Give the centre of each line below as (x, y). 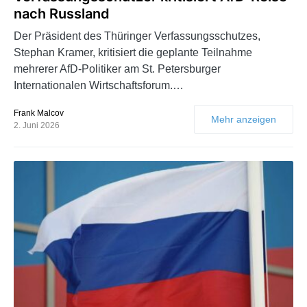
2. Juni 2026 (37, 125)
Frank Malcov (39, 113)
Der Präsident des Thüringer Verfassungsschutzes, (137, 36)
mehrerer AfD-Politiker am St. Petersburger (117, 69)
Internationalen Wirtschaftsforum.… (99, 85)
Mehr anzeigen (244, 119)
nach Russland (62, 13)
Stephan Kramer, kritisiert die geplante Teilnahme (133, 52)
